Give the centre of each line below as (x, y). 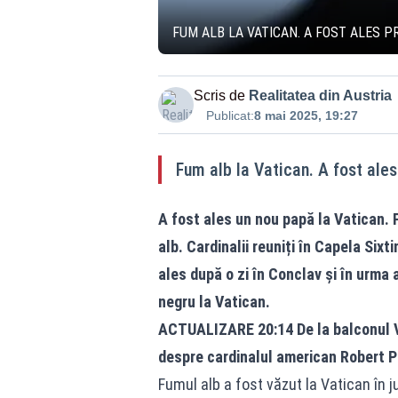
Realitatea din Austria (320, 96)
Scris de (219, 96)
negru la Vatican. (214, 302)
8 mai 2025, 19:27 (306, 115)
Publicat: (230, 115)
